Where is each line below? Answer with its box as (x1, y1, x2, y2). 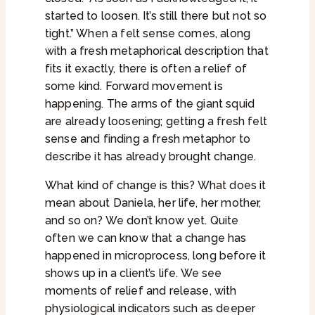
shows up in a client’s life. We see (45, 266, 222, 281)
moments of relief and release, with (45, 284, 237, 298)
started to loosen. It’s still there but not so (45, 9, 267, 23)
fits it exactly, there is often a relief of (45, 62, 247, 76)
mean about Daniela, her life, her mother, (45, 196, 262, 210)
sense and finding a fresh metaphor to (45, 132, 250, 146)
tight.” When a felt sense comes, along (45, 27, 251, 41)
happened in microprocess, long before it (45, 249, 266, 263)
